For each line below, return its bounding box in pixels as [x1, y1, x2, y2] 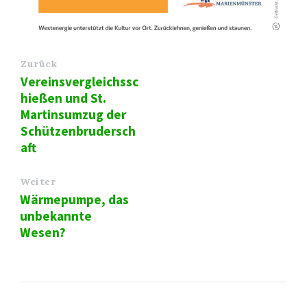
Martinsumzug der [21, 106, 126, 123]
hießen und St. [21, 90, 106, 107]
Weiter [20, 175, 56, 188]
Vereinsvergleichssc [21, 73, 138, 90]
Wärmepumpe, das [20, 191, 129, 208]
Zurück [21, 58, 58, 71]
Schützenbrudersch [21, 123, 136, 140]
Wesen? [20, 224, 66, 241]
